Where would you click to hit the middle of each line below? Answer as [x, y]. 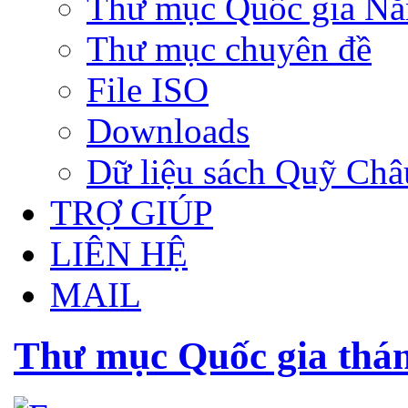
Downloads [168, 130]
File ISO [148, 89]
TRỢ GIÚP [132, 212]
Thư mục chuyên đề [229, 48]
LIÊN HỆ [119, 253]
